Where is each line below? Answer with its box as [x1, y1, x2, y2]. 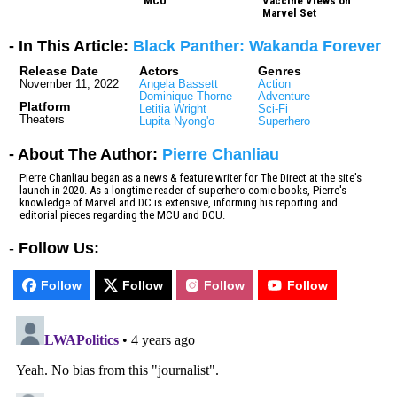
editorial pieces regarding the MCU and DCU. [19, 207, 225, 222]
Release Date [19, 63, 98, 78]
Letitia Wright [138, 101, 206, 115]
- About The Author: [9, 144, 162, 163]
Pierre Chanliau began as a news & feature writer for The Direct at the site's [19, 170, 362, 184]
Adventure [258, 89, 311, 103]
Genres [258, 63, 302, 78]
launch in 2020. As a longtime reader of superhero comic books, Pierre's [19, 183, 346, 197]
